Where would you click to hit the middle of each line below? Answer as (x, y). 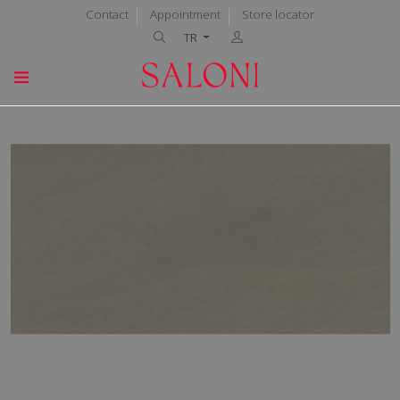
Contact (107, 14)
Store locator (278, 14)
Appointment (185, 14)
